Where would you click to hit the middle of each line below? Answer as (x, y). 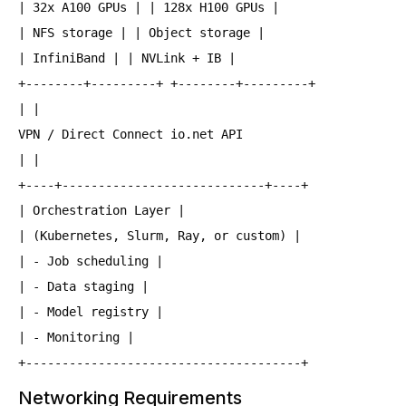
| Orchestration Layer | (101, 210)
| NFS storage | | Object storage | (141, 33)
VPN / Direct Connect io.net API (130, 134)
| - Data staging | (83, 286)
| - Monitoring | (76, 337)
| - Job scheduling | (91, 261)
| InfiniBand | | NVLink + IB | (127, 58)
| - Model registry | (91, 312)
